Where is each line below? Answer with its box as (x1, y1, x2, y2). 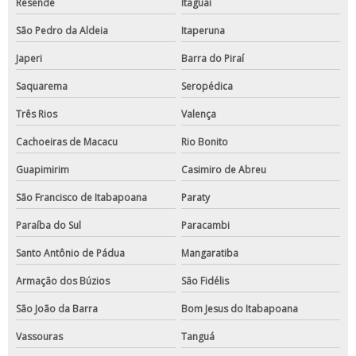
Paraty (180, 191, 210, 205)
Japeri (16, 52, 42, 66)
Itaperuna (180, 24, 225, 38)
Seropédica (180, 79, 233, 94)
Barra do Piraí (180, 52, 244, 66)
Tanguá (180, 330, 215, 344)
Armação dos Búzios (16, 274, 110, 288)
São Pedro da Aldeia (16, 24, 108, 38)
